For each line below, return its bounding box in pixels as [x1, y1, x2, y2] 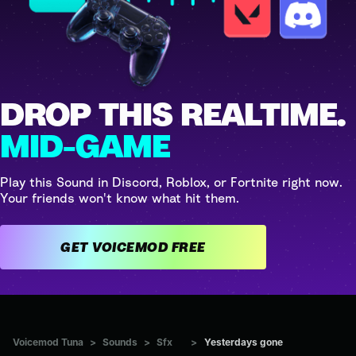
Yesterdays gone [204, 335, 283, 348]
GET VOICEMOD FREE [171, 238, 206, 255]
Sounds [103, 335, 137, 348]
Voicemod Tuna [13, 335, 83, 348]
